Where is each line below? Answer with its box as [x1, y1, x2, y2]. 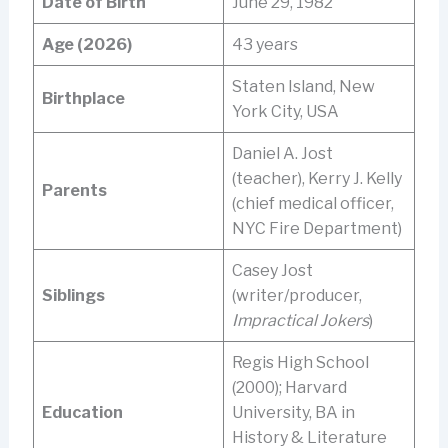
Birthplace [41, 88, 125, 108]
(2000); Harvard [231, 377, 347, 397]
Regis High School [231, 352, 369, 372]
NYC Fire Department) [231, 218, 402, 238]
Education [41, 402, 123, 422]
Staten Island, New [231, 76, 375, 96]
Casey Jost [231, 260, 313, 280]
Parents [41, 180, 107, 200]
